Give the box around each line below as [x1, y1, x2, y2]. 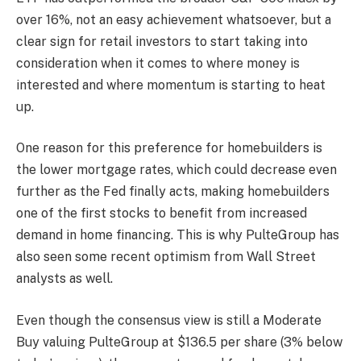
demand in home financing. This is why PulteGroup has [16, 227, 339, 243]
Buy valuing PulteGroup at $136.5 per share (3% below [16, 334, 342, 350]
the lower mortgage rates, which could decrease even [16, 162, 337, 178]
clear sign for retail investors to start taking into [16, 33, 308, 49]
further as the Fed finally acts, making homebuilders [16, 184, 330, 200]
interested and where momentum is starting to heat [16, 77, 326, 93]
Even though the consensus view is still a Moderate [16, 312, 322, 328]
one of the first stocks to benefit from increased [16, 205, 307, 222]
